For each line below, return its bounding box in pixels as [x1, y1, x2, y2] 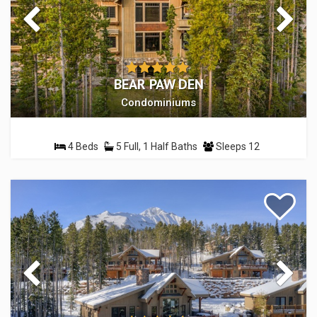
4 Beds [66, 140, 98, 152]
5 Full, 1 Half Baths [114, 140, 197, 152]
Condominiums [121, 96, 196, 109]
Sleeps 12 [214, 140, 260, 152]
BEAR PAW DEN [113, 74, 204, 93]
